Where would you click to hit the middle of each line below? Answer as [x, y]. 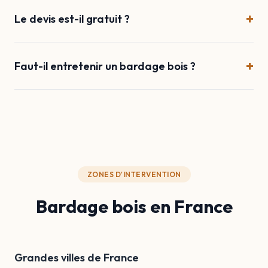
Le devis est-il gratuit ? [72, 19]
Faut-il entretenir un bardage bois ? [105, 66]
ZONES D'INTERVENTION [134, 174]
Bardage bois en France [134, 206]
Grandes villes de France [77, 258]
